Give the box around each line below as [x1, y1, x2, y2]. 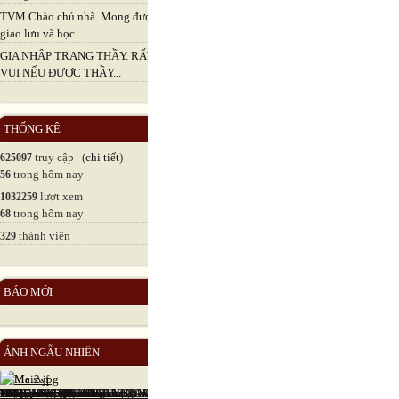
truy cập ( [32, 151, 85, 165]
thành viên [16, 229, 70, 243]
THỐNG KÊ [4, 122, 61, 136]
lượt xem [37, 190, 83, 204]
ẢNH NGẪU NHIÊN [4, 346, 100, 360]
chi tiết [85, 151, 119, 165]
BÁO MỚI [4, 285, 53, 299]
